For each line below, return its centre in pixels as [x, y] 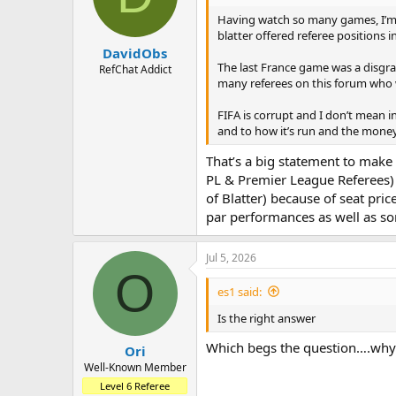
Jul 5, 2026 [231, 257]
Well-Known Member [135, 368]
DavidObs [135, 53]
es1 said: [240, 291]
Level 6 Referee [135, 386]
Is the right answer [267, 318]
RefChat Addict [135, 69]
